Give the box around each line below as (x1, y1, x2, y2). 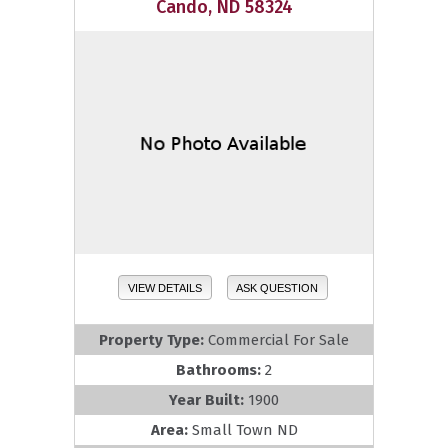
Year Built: (169, 390, 248, 409)
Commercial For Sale (208, 330, 349, 349)
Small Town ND (191, 420, 298, 439)
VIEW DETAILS (127, 281, 202, 294)
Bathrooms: (176, 360, 265, 379)
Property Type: (99, 330, 208, 349)
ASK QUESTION (236, 281, 319, 294)
